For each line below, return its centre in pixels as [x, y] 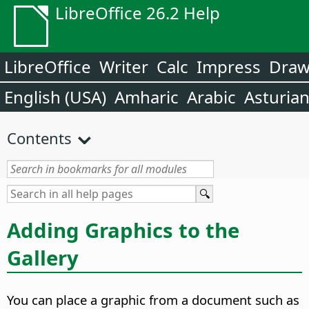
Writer [124, 67]
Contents [39, 138]
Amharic [147, 97]
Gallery [43, 258]
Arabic [211, 97]
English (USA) [55, 97]
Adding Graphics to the [123, 230]
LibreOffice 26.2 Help [138, 13]
